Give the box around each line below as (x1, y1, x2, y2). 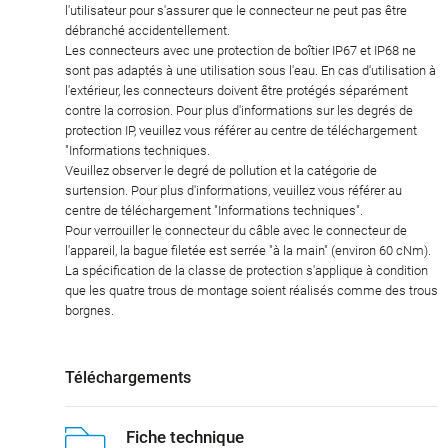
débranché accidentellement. (65, 23, 230, 39)
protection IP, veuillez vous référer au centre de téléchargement (65, 123, 417, 139)
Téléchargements (65, 368, 191, 388)
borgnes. (65, 303, 114, 319)
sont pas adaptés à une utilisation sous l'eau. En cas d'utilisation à (65, 63, 436, 79)
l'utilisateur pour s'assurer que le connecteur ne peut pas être (65, 3, 407, 19)
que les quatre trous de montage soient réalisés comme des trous (65, 283, 438, 299)
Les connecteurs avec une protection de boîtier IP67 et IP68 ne (65, 43, 416, 59)
